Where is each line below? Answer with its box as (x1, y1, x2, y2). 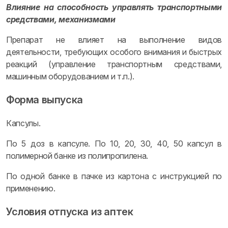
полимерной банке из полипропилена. (6, 151, 149, 161)
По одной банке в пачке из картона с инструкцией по (6, 171, 222, 181)
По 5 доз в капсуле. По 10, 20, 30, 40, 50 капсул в (6, 138, 222, 149)
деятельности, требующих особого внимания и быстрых (6, 47, 222, 57)
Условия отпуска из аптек (6, 206, 133, 218)
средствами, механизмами (6, 14, 116, 24)
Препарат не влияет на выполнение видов (6, 35, 222, 45)
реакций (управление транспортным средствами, (6, 59, 222, 69)
